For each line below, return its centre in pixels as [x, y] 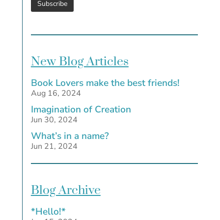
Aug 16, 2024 [56, 93]
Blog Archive [66, 190]
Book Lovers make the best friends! [105, 83]
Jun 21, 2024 [54, 146]
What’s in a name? [70, 136]
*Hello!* [48, 211]
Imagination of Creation [81, 109]
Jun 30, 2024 [54, 120]
